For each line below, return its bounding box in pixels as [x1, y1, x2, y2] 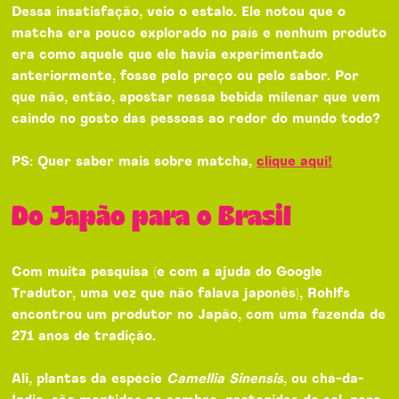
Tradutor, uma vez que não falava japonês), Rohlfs [12, 287, 351, 300]
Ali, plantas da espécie [12, 372, 167, 386]
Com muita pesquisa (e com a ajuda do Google [12, 265, 323, 279]
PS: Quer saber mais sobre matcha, [12, 155, 257, 168]
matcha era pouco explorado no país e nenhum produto [12, 27, 387, 40]
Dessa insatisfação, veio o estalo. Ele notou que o [12, 5, 346, 19]
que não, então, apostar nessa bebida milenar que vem [12, 91, 381, 104]
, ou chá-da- [283, 372, 365, 386]
